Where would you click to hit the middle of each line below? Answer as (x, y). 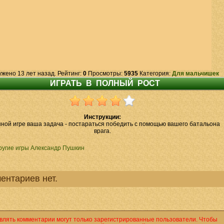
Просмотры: (105, 73)
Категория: (155, 73)
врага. (102, 131)
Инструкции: (102, 117)
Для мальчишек (195, 73)
